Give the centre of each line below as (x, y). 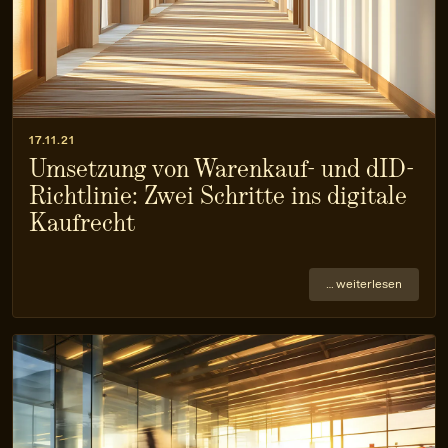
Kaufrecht (82, 223)
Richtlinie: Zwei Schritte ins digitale (218, 196)
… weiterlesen (364, 284)
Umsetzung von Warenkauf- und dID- (221, 169)
